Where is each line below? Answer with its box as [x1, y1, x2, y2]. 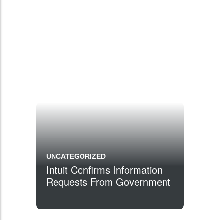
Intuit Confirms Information [46, 163, 163, 177]
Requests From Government [46, 174, 170, 189]
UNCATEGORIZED [46, 152, 106, 160]
